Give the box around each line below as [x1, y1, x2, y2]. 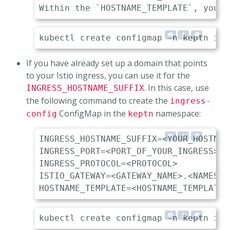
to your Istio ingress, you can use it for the [26, 70, 190, 82]
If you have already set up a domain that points [26, 57, 207, 69]
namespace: [154, 108, 201, 120]
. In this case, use [144, 82, 209, 94]
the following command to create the [26, 95, 170, 107]
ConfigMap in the [57, 108, 128, 120]
